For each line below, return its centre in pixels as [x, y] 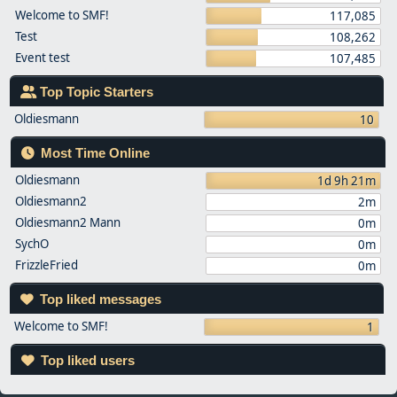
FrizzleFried [47, 265]
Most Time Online [93, 153]
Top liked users [86, 361]
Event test [43, 58]
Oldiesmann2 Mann [68, 222]
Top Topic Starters [94, 92]
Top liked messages [98, 300]
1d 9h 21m [346, 181]
